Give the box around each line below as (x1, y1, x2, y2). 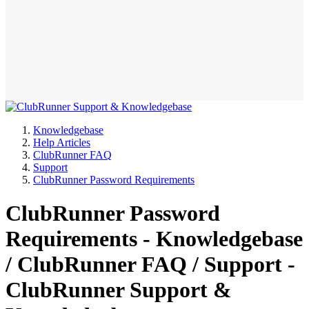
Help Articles (33, 136, 90, 148)
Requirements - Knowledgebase (6, 226, 303, 251)
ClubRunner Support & (6, 277, 232, 302)
